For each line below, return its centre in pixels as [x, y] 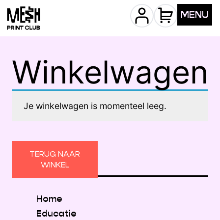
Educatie [56, 213]
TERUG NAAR [55, 154]
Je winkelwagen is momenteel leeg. [95, 106]
